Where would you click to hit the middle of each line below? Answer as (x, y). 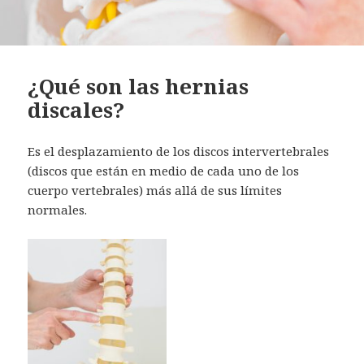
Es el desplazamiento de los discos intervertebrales (179, 151)
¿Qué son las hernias (139, 86)
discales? (76, 109)
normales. (58, 209)
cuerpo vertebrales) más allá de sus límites (155, 190)
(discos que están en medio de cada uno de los (164, 170)
